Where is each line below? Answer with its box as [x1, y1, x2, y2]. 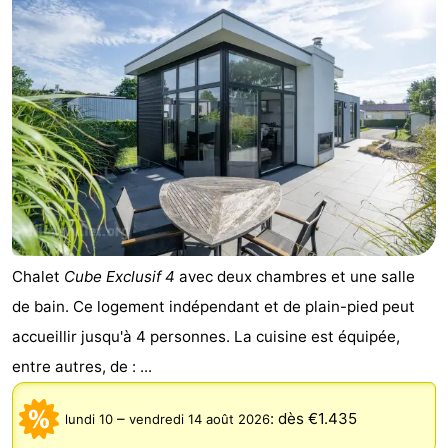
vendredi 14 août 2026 [129, 411, 270, 428]
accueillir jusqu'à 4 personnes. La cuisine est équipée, [12, 327, 400, 347]
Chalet [12, 267, 64, 287]
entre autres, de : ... [12, 357, 152, 377]
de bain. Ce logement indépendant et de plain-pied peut [12, 297, 415, 317]
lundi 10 [65, 411, 113, 428]
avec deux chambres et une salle [175, 267, 415, 287]
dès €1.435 [278, 409, 357, 429]
